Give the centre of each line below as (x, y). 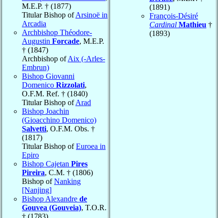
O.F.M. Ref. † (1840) (55, 93)
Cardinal (163, 24)
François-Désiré (174, 16)
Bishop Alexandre (51, 199)
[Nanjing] (37, 190)
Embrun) (36, 67)
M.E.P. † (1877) (46, 6)
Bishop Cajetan (46, 163)
